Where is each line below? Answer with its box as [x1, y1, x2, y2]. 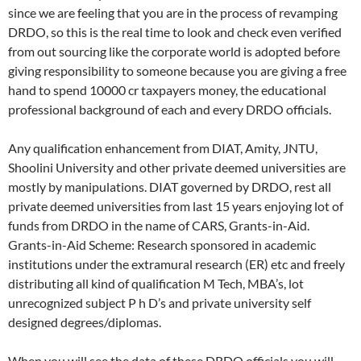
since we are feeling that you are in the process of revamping [8, 4, 338, 20]
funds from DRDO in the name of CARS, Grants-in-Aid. [8, 217, 309, 233]
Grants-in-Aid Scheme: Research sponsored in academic [8, 236, 316, 252]
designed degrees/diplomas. [8, 313, 161, 330]
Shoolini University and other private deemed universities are [8, 159, 346, 175]
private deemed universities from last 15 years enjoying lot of [8, 197, 343, 214]
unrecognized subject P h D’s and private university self [8, 294, 311, 310]
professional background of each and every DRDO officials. [8, 101, 331, 117]
